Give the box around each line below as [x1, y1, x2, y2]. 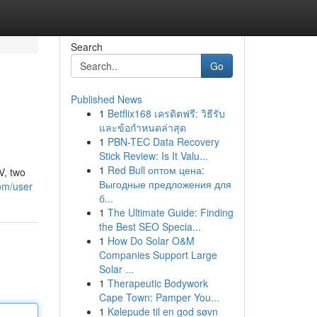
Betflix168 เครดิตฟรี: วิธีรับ [107, 106, 225, 120]
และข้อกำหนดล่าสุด [98, 120, 186, 134]
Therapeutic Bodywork [107, 276, 208, 290]
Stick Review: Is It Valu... [98, 149, 208, 163]
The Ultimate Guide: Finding [107, 205, 234, 219]
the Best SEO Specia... [98, 219, 201, 234]
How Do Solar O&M [107, 234, 195, 248]
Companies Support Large [98, 248, 217, 262]
